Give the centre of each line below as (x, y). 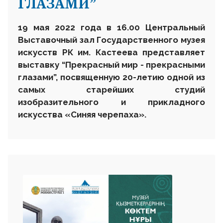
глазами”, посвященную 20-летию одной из (111, 77)
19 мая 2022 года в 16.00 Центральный (111, 27)
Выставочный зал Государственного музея (111, 40)
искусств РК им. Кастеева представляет (111, 52)
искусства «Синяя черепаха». (82, 114)
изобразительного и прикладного (111, 102)
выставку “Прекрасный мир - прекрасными (111, 64)
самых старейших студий (111, 89)
